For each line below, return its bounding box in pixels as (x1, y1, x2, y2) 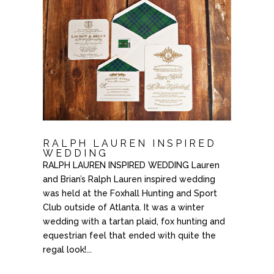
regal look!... (42, 244, 92, 254)
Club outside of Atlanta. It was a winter (42, 202, 204, 212)
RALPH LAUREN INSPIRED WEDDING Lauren (42, 160, 220, 170)
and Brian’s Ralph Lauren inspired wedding (42, 174, 215, 184)
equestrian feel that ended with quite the (42, 230, 216, 240)
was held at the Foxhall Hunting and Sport (42, 188, 217, 198)
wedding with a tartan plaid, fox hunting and (42, 216, 225, 226)
